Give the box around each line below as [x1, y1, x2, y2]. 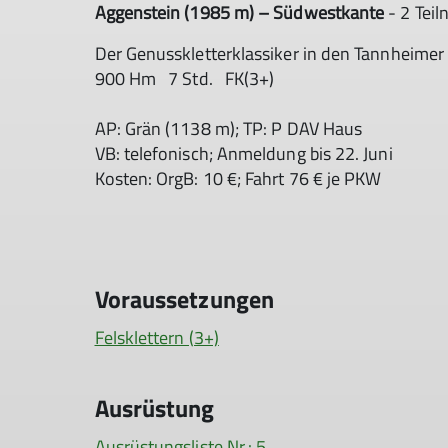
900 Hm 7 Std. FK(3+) [94, 65, 283, 92]
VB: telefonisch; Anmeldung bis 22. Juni [94, 140, 397, 167]
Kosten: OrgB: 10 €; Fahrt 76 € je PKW [94, 165, 386, 192]
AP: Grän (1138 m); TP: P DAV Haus [94, 115, 367, 142]
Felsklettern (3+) [94, 324, 219, 351]
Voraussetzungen [94, 281, 275, 317]
